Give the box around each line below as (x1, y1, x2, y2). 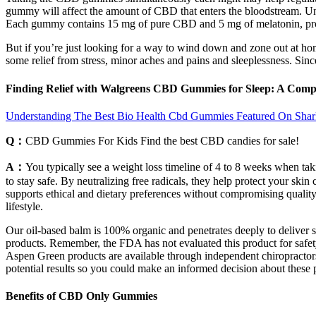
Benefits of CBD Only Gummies (6, 290, 157, 303)
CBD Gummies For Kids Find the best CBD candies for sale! (25, 134, 299, 147)
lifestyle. (6, 200, 43, 212)
